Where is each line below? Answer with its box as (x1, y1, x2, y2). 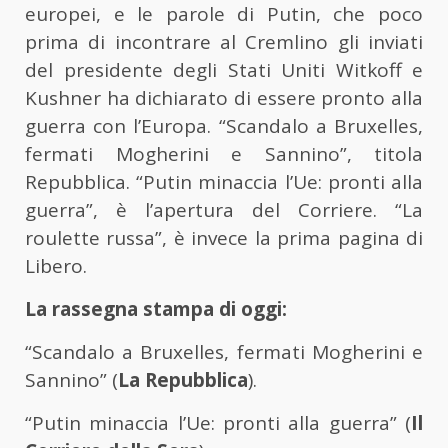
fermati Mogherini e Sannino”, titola (25, 141, 423, 168)
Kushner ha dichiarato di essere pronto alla (25, 85, 423, 112)
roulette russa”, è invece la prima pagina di (25, 225, 423, 252)
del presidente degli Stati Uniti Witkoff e (25, 57, 423, 84)
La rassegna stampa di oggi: (25, 296, 292, 323)
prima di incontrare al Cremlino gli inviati (25, 29, 423, 56)
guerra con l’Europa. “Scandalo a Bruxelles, (25, 113, 423, 140)
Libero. (25, 253, 87, 280)
